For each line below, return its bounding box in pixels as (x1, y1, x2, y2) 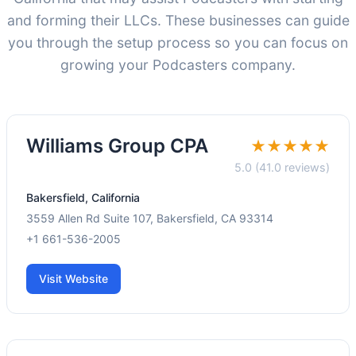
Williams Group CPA (26, 134, 208, 158)
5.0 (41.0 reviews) (234, 161, 330, 175)
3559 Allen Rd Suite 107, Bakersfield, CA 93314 (26, 211, 273, 226)
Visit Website (39, 272, 108, 286)
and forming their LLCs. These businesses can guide (6, 12, 350, 29)
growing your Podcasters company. (60, 56, 296, 74)
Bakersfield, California (26, 191, 140, 205)
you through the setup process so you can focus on (8, 34, 348, 52)
